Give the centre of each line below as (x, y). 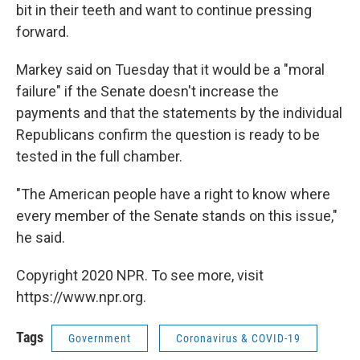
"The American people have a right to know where (173, 194)
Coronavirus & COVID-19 (238, 339)
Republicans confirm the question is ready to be (168, 135)
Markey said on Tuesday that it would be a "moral (170, 70)
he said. (41, 238)
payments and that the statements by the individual (179, 113)
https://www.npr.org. (81, 297)
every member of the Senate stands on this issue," (177, 216)
